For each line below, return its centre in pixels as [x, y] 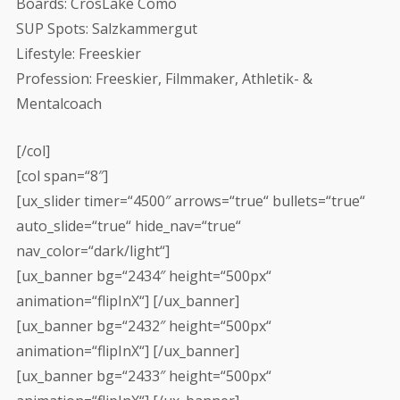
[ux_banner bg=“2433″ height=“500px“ [143, 376]
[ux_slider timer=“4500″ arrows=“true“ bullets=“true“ [190, 201]
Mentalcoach [58, 104]
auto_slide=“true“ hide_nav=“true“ [128, 226]
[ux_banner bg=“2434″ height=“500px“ [143, 276]
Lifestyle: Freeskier [78, 54]
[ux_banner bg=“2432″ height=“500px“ [143, 326]
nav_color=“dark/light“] [92, 251]
